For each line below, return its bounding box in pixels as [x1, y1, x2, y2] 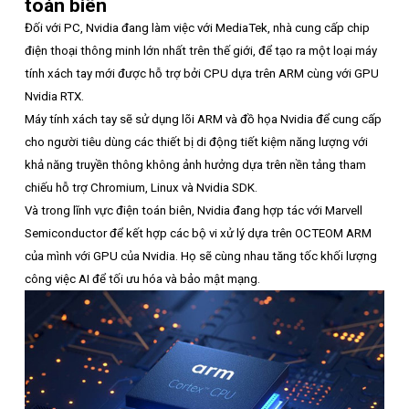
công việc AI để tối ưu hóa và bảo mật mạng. [25, 271, 260, 286]
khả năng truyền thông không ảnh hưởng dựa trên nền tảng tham [25, 157, 366, 172]
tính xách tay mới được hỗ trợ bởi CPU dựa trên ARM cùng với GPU [25, 66, 379, 80]
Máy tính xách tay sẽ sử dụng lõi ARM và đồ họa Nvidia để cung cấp [25, 111, 382, 126]
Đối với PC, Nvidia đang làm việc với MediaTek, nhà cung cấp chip [25, 20, 370, 35]
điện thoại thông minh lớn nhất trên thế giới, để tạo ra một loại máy [25, 43, 377, 58]
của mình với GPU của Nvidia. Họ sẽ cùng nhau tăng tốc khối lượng [25, 248, 377, 263]
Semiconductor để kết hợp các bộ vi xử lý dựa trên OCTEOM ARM [25, 225, 372, 240]
